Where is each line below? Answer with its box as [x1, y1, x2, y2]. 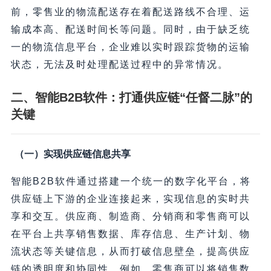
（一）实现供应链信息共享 [14, 149, 131, 160]
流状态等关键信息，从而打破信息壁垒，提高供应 [10, 246, 250, 257]
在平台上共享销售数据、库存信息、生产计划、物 [10, 229, 250, 240]
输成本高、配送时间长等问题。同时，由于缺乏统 [10, 24, 250, 35]
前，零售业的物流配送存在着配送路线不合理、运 [10, 7, 250, 18]
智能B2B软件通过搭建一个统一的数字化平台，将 [10, 176, 251, 187]
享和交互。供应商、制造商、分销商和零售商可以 [10, 211, 250, 222]
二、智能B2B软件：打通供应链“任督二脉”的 [10, 91, 252, 105]
